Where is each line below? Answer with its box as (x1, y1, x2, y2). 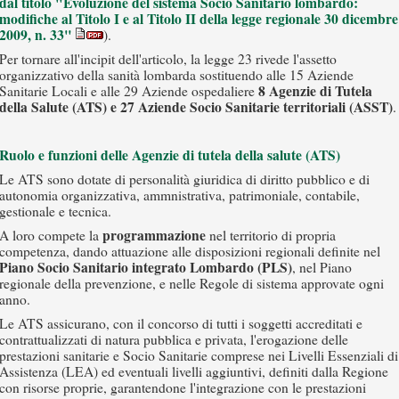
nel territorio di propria (206, 226, 336, 244)
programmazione (102, 225, 206, 245)
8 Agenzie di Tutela (258, 81, 372, 101)
